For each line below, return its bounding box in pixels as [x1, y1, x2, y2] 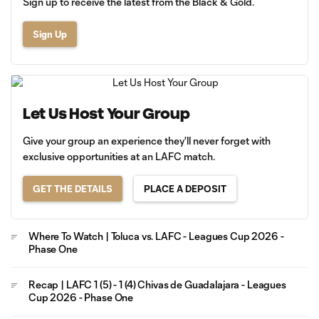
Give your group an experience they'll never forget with [23, 135, 271, 147]
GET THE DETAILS [33, 183, 113, 195]
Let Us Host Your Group [23, 105, 190, 122]
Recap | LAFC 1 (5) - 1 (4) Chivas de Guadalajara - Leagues [28, 278, 286, 291]
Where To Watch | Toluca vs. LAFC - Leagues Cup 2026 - [28, 230, 284, 243]
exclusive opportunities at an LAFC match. [23, 150, 215, 163]
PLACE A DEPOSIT [144, 183, 226, 195]
